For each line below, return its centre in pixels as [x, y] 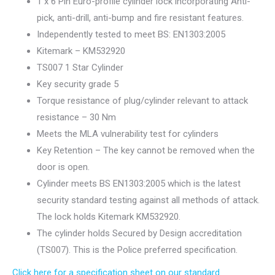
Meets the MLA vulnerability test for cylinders [128, 134]
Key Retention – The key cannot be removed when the [146, 151]
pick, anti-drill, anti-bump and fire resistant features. [140, 18]
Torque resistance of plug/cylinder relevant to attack [142, 101]
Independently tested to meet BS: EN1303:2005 [131, 35]
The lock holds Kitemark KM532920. [109, 217]
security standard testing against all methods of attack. [148, 200]
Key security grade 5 [78, 84]
